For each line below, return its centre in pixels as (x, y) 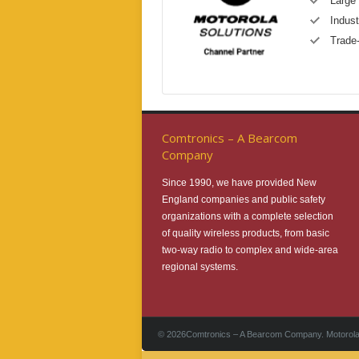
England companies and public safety (244, 199)
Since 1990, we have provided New (239, 182)
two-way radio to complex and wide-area (250, 250)
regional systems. (200, 266)
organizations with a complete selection (248, 216)
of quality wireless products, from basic (246, 233)
